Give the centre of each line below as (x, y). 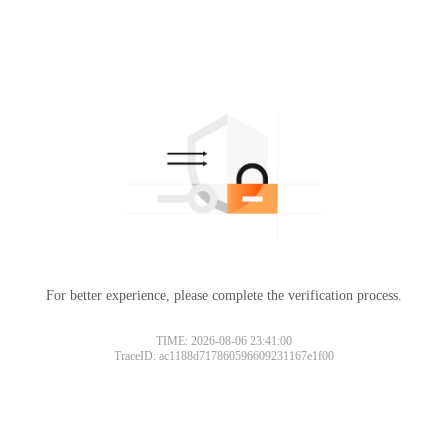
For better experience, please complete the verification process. (224, 295)
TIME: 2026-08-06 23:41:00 (224, 340)
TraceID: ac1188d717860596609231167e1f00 (224, 355)
